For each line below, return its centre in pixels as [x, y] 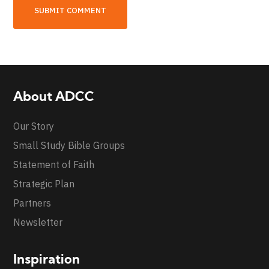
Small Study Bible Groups [69, 145]
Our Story [34, 126]
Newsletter [38, 222]
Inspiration [47, 260]
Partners [32, 203]
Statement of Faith [54, 164]
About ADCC [54, 97]
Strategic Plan [44, 183]
